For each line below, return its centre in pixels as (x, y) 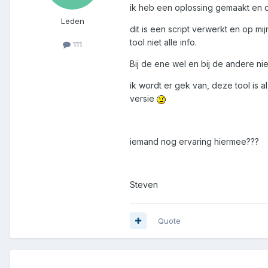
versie (143, 98)
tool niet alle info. (163, 42)
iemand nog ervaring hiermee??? (194, 141)
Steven (144, 184)
